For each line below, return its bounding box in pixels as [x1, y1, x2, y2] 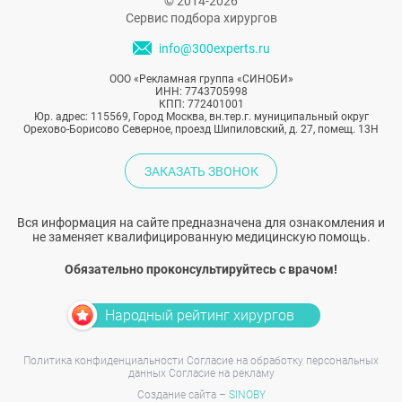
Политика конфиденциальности [23, 354, 184, 368]
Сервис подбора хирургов [125, 11, 277, 26]
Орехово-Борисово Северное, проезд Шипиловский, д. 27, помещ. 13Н [23, 123, 379, 136]
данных [127, 367, 166, 380]
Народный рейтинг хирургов [104, 307, 294, 325]
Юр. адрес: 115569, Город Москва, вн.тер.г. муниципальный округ [33, 110, 369, 124]
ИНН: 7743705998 [154, 85, 248, 99]
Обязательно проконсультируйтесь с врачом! [65, 262, 337, 277]
